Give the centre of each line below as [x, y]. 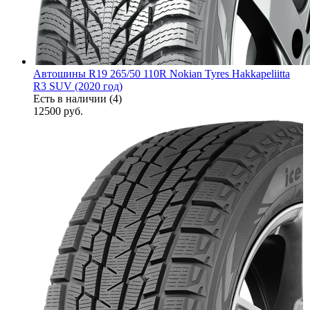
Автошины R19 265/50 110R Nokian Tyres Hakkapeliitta [162, 73]
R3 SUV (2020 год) [78, 86]
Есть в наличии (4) [77, 98]
